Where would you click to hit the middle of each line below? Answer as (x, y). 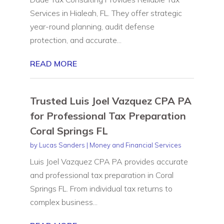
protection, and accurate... (75, 40)
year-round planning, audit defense (92, 26)
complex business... (63, 202)
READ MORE (53, 63)
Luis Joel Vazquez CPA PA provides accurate (109, 161)
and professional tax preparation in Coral (101, 175)
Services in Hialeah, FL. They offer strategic (106, 13)
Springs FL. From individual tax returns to (101, 188)
